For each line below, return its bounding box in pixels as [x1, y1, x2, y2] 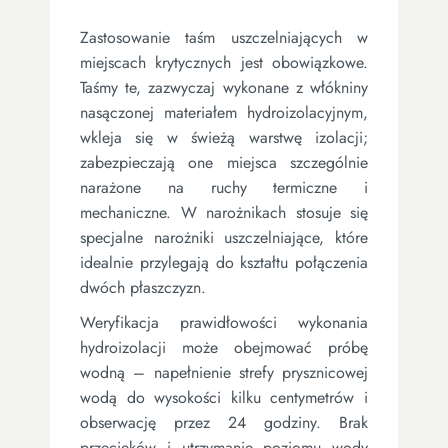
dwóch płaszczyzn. [80, 275, 206, 299]
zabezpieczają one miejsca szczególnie [80, 150, 368, 174]
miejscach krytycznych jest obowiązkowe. [80, 50, 368, 74]
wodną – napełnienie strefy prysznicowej [80, 360, 368, 384]
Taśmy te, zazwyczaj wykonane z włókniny [80, 75, 368, 99]
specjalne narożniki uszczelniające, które [80, 225, 368, 249]
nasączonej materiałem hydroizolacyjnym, [80, 100, 368, 124]
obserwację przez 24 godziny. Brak [80, 410, 368, 434]
